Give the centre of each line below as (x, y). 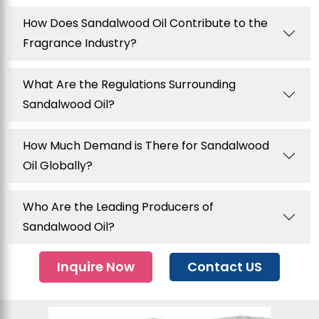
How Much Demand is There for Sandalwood (146, 146)
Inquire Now (96, 267)
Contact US (225, 267)
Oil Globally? (58, 166)
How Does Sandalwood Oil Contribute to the (145, 23)
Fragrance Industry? (80, 43)
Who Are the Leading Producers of (118, 207)
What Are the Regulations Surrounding (129, 85)
